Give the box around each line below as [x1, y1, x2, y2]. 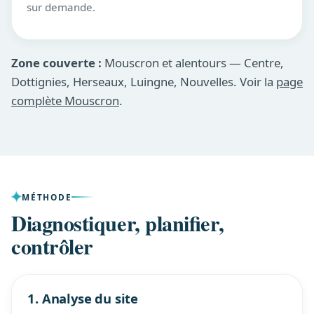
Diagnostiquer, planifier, [11, 207, 224, 239]
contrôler [11, 231, 93, 262]
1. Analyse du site [27, 289, 139, 308]
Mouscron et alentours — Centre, [102, 55, 284, 71]
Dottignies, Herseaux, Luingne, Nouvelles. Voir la [11, 74, 276, 90]
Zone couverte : [11, 55, 102, 71]
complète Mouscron [11, 93, 119, 109]
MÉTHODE [22, 191, 72, 203]
